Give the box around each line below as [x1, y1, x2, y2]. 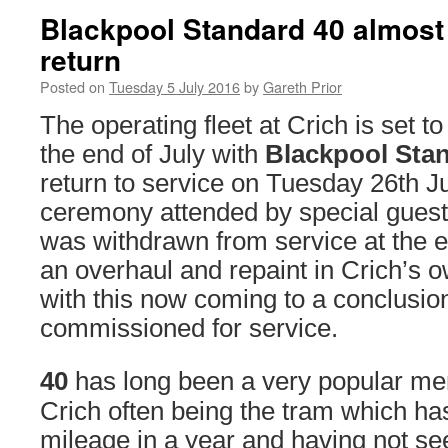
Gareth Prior [263, 76, 342, 97]
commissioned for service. [40, 314, 338, 342]
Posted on [40, 76, 105, 97]
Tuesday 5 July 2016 [109, 76, 240, 97]
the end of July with [40, 140, 265, 168]
